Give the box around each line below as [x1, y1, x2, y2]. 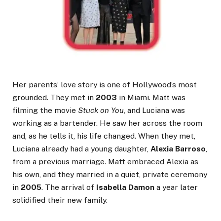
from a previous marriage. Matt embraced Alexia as [12, 157, 198, 167]
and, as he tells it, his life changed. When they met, [12, 131, 195, 141]
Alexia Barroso [150, 144, 206, 154]
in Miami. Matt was [117, 93, 185, 103]
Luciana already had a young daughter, [12, 144, 150, 154]
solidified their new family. [12, 195, 108, 205]
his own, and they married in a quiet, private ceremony [12, 170, 207, 180]
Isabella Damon [96, 183, 154, 192]
